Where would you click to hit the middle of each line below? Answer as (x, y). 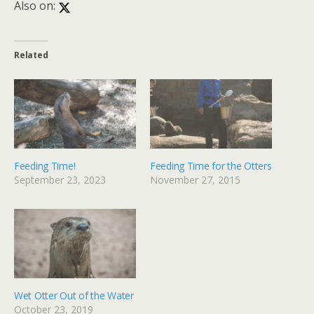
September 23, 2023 (60, 179)
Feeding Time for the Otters (211, 165)
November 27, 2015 (195, 179)
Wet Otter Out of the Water (74, 296)
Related (31, 55)
